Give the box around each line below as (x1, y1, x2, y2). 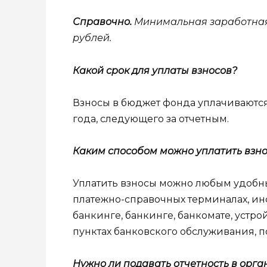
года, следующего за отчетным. (73, 113, 229, 125)
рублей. (73, 32, 111, 44)
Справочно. (73, 16, 132, 28)
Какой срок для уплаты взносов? (73, 64, 237, 76)
